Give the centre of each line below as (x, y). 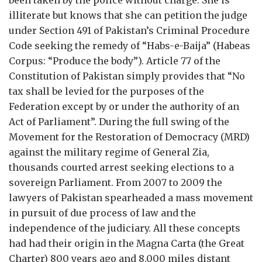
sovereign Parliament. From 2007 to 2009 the (116, 182)
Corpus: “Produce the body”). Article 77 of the (115, 61)
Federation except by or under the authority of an (124, 106)
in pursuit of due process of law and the (102, 213)
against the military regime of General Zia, (109, 152)
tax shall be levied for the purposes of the (106, 91)
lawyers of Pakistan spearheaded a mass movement (131, 198)
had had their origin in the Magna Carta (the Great (127, 243)
